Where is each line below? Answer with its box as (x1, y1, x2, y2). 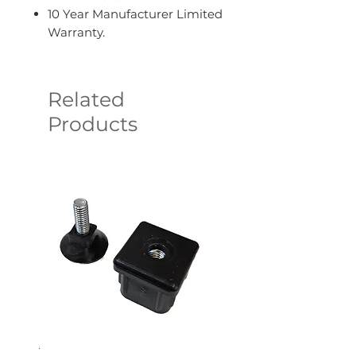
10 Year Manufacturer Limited (48, 6, 222, 22)
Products (48, 112, 137, 137)
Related (48, 87, 125, 112)
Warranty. (48, 25, 105, 41)
